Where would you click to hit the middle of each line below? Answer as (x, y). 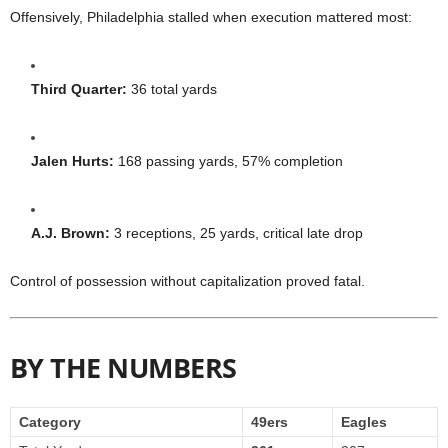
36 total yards (172, 89)
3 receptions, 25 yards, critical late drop (236, 233)
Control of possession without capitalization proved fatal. (187, 281)
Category (50, 422)
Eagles (364, 422)
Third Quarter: (79, 89)
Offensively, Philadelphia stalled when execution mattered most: (211, 17)
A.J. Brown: (70, 233)
